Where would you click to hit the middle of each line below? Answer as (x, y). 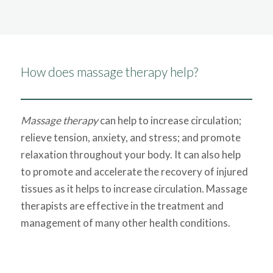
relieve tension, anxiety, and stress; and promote (130, 137)
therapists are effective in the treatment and (122, 206)
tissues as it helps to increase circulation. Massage (134, 189)
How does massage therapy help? (109, 72)
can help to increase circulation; (169, 120)
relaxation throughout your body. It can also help (130, 154)
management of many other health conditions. (125, 223)
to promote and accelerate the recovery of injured (134, 172)
